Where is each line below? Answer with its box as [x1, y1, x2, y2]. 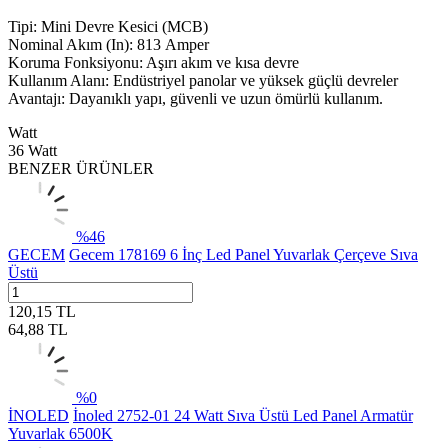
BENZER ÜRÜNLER [8, 159, 154, 177]
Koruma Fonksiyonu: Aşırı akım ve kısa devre [8, 53, 299, 71]
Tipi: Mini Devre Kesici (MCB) [8, 17, 208, 35]
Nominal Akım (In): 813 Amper [8, 35, 209, 53]
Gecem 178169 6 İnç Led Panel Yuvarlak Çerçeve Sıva [69, 245, 418, 263]
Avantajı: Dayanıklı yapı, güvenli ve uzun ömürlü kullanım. [8, 89, 383, 107]
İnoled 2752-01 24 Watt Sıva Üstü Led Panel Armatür [73, 406, 413, 424]
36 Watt [8, 141, 57, 159]
